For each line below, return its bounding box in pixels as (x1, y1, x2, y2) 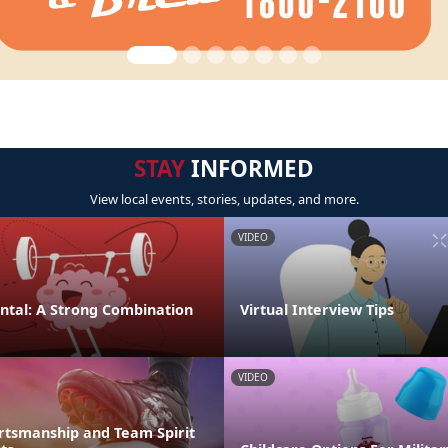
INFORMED (185, 153, 314, 184)
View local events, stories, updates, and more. (89, 190, 359, 208)
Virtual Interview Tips (240, 299, 394, 319)
